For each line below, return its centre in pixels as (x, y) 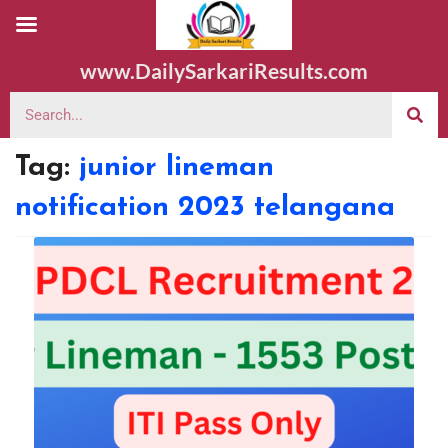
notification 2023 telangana (205, 207)
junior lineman (176, 167)
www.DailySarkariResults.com (224, 70)
